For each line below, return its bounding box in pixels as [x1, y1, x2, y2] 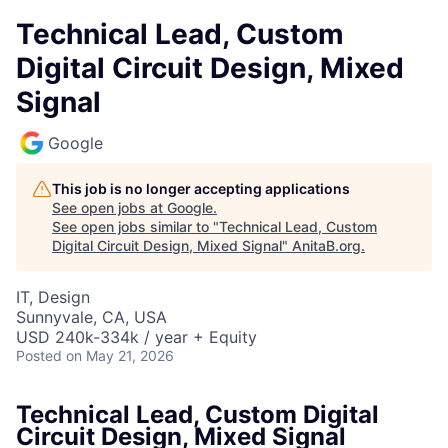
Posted [16, 347, 62, 364]
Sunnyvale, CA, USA [16, 307, 167, 327]
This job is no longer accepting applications [52, 180, 350, 197]
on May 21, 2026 [66, 347, 174, 364]
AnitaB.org [292, 237, 361, 254]
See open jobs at [52, 199, 167, 216]
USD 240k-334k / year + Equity [16, 327, 257, 347]
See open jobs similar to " [52, 218, 219, 235]
